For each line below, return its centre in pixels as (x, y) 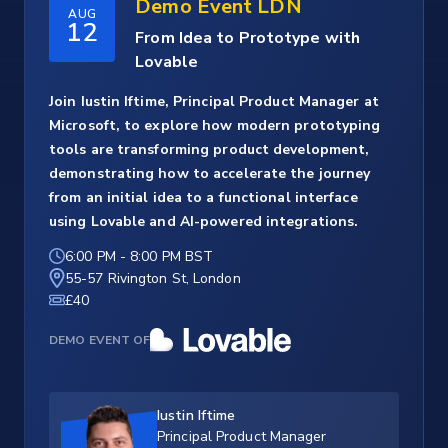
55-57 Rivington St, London (153, 279)
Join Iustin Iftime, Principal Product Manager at (214, 102)
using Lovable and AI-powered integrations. (204, 222)
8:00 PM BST (172, 257)
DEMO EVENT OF (100, 340)
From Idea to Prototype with (247, 38)
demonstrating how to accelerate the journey (210, 174)
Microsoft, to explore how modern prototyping (215, 126)
